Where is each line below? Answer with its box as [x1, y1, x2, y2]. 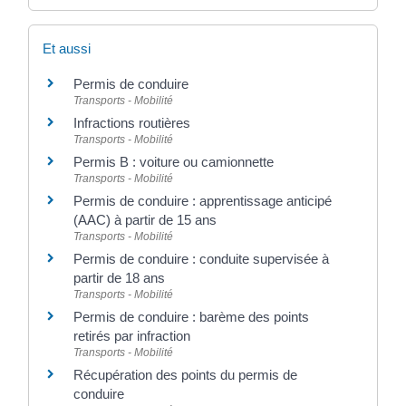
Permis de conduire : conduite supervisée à [73, 251, 329, 267]
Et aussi [43, 41, 91, 57]
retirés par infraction [73, 328, 190, 344]
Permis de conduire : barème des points [73, 309, 309, 325]
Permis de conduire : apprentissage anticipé [73, 193, 332, 209]
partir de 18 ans [73, 270, 165, 286]
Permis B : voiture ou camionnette [73, 154, 274, 170]
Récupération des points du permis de [73, 367, 297, 383]
